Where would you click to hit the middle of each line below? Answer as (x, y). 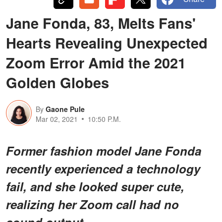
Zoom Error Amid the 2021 (96, 62)
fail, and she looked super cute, (95, 186)
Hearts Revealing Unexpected (107, 42)
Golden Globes (57, 82)
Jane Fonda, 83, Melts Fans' (101, 23)
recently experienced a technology (103, 168)
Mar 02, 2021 (57, 119)
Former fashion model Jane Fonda (104, 150)
